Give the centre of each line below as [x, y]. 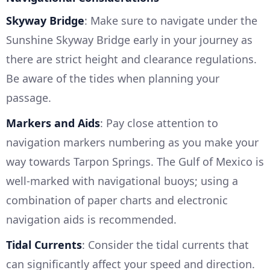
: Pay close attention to [159, 123]
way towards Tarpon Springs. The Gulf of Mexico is [135, 162]
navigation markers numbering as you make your [132, 143]
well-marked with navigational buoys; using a [122, 181]
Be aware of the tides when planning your [113, 79]
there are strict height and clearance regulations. [131, 59]
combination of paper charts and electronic [117, 200]
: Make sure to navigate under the [171, 21]
